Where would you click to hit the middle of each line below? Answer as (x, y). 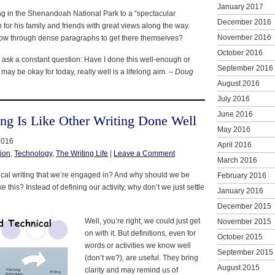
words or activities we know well (138, 245)
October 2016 (240, 52)
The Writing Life (82, 153)
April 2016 (234, 145)
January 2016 (240, 191)
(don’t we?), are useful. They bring (141, 258)
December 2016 (244, 22)
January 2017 (240, 6)
